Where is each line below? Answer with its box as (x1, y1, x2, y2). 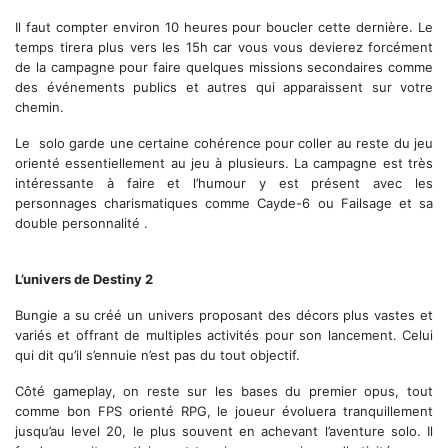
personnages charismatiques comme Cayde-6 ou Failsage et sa (15, 195, 433, 212)
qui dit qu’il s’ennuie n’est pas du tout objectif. (15, 347, 300, 364)
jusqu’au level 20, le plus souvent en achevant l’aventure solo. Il (15, 423, 433, 440)
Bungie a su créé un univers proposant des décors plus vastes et (15, 307, 433, 324)
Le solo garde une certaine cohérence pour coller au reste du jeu (15, 135, 433, 152)
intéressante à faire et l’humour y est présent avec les (15, 175, 433, 192)
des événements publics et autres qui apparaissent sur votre (15, 79, 433, 96)
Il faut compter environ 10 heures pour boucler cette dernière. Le (15, 19, 433, 36)
